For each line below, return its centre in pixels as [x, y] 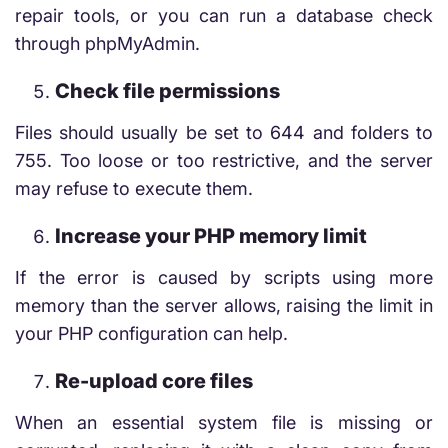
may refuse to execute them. [134, 188]
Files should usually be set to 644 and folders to [224, 132]
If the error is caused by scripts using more [224, 277]
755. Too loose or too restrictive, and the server [224, 160]
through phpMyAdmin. [107, 43]
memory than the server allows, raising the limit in [224, 305]
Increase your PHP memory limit [211, 236]
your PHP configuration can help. [151, 333]
